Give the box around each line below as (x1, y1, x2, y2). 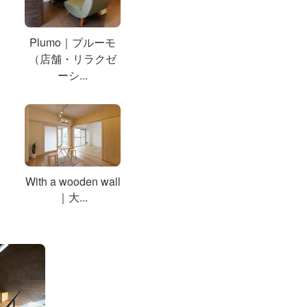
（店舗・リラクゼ (29, 50, 116, 66)
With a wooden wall (25, 173, 121, 189)
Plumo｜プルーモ (29, 34, 116, 50)
